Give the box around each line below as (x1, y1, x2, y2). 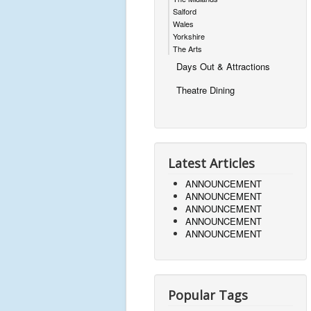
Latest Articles (168, 155, 255, 171)
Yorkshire (173, 31, 205, 42)
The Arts (173, 43, 202, 54)
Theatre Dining (176, 83, 235, 96)
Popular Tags (168, 287, 248, 303)
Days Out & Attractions (176, 60, 270, 73)
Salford (173, 6, 196, 17)
